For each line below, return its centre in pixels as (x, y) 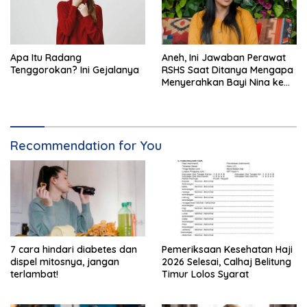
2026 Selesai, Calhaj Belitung (226, 261)
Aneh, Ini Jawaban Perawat (224, 57)
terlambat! (34, 274)
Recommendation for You (86, 145)
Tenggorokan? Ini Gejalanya (75, 70)
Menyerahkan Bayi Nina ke (223, 82)
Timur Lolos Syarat (205, 274)
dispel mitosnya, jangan (65, 261)
